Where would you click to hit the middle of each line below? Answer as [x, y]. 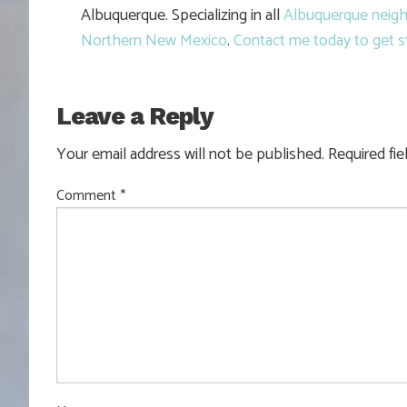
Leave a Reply [135, 116]
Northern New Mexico [154, 40]
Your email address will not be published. [190, 154]
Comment [88, 195]
